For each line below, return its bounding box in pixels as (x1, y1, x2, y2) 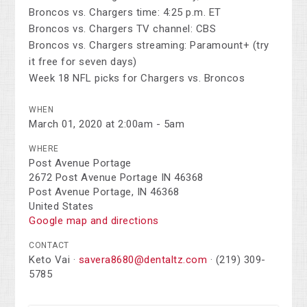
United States (29, 200, 94, 213)
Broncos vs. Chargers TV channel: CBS (29, 23, 217, 36)
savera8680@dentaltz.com (78, 254, 208, 267)
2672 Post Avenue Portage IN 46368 (29, 171, 204, 184)
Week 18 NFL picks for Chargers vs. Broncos (29, 72, 245, 85)
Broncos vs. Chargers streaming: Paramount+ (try (29, 39, 269, 52)
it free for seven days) (29, 56, 137, 69)
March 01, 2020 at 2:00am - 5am (29, 118, 185, 131)
